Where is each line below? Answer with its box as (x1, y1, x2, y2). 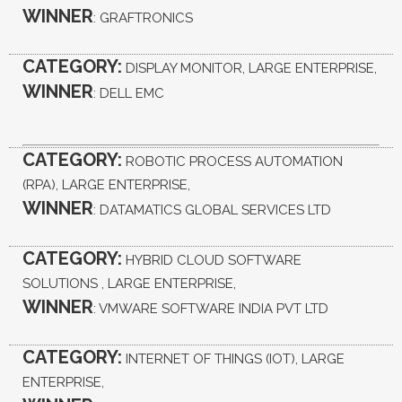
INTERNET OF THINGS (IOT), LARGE (122, 350, 345, 367)
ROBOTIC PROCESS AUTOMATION (122, 153, 343, 170)
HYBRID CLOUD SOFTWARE (122, 251, 301, 268)
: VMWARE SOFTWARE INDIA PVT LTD (93, 300, 328, 317)
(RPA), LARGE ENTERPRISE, (22, 176, 190, 193)
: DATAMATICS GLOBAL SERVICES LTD (93, 201, 331, 218)
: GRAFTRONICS (93, 9, 193, 26)
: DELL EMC (93, 84, 164, 101)
